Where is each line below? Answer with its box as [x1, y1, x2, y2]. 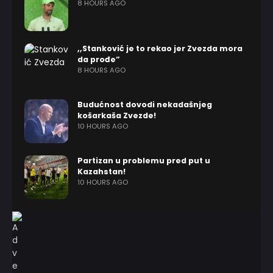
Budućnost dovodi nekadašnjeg [77, 99, 212, 110]
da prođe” [77, 54, 120, 65]
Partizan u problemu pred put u [77, 155, 210, 166]
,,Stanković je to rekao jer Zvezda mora [77, 43, 243, 54]
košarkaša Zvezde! [77, 110, 156, 121]
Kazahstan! [77, 166, 126, 177]
